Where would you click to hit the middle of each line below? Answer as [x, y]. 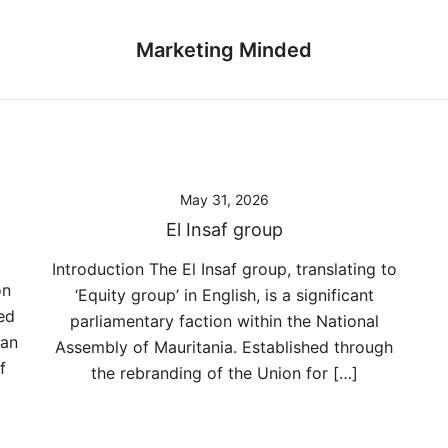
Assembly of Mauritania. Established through [224, 347]
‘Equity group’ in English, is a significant [224, 295]
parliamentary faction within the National [224, 321]
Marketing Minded [223, 49]
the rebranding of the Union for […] [224, 373]
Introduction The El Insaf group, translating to [224, 269]
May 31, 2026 [224, 199]
